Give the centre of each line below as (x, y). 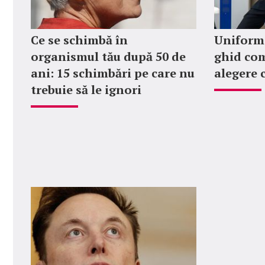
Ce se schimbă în (79, 40)
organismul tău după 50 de (108, 56)
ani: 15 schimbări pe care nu (113, 73)
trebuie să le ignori (86, 90)
